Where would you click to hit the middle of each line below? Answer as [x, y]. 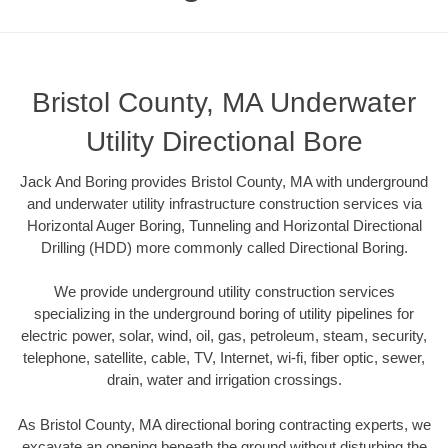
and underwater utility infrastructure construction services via [224, 203]
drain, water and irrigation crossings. [224, 380]
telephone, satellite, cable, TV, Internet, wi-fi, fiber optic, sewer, [224, 358]
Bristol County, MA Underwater [224, 102]
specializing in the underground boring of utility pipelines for [224, 314]
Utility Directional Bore [224, 141]
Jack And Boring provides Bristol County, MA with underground [224, 181]
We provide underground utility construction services [224, 292]
